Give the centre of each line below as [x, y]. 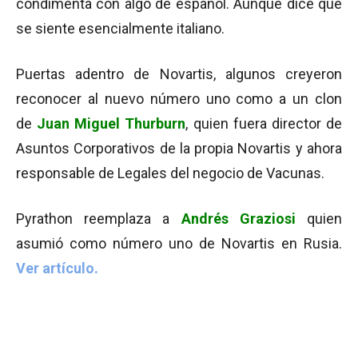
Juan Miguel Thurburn [111, 123]
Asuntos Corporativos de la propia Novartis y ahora [179, 148]
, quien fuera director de [264, 123]
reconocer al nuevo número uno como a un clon [179, 99]
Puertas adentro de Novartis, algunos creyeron [179, 74]
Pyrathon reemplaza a [99, 219]
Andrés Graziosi [238, 219]
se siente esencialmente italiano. [120, 28]
